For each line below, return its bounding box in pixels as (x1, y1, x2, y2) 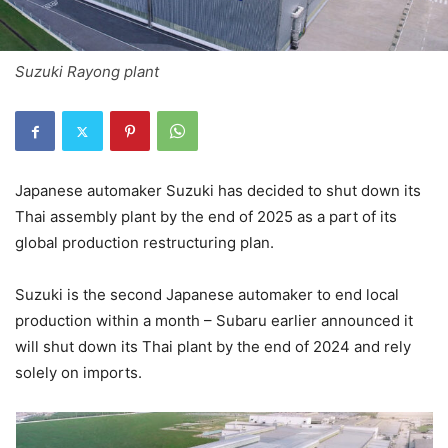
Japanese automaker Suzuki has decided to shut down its (15, 181, 421, 201)
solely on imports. (15, 363, 142, 383)
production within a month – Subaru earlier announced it (15, 311, 413, 331)
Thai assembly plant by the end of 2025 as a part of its (15, 207, 397, 227)
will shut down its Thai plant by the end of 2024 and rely (15, 337, 411, 357)
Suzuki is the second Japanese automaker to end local (15, 285, 399, 305)
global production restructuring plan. (15, 233, 274, 253)
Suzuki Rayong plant (15, 62, 159, 82)
